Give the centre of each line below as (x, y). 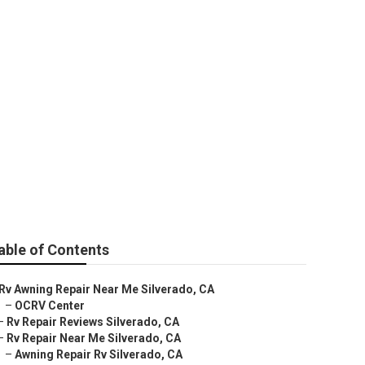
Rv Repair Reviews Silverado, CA (93, 322)
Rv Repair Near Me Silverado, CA (94, 338)
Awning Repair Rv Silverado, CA (99, 354)
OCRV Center (50, 306)
